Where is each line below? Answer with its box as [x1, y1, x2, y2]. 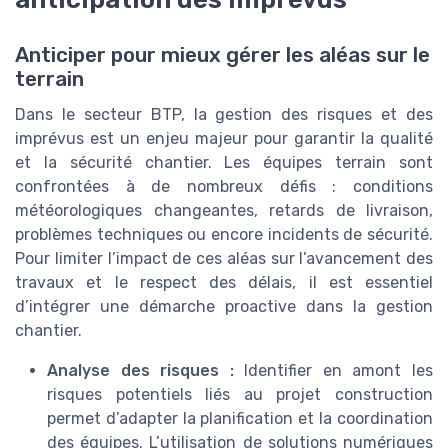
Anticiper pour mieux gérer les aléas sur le [15, 42, 430, 67]
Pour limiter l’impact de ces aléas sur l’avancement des [15, 248, 433, 268]
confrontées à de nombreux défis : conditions [15, 176, 433, 196]
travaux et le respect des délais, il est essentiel [15, 272, 433, 292]
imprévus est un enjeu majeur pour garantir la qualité [15, 128, 433, 148]
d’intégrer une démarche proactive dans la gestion [15, 296, 433, 316]
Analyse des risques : [47, 360, 234, 380]
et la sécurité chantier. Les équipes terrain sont [15, 152, 433, 172]
